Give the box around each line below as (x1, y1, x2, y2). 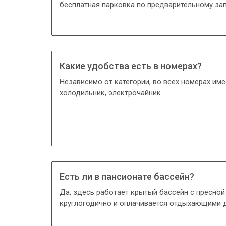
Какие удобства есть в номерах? (60, 60, 202, 71)
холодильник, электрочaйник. (60, 88, 162, 98)
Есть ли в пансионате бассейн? (60, 171, 194, 182)
